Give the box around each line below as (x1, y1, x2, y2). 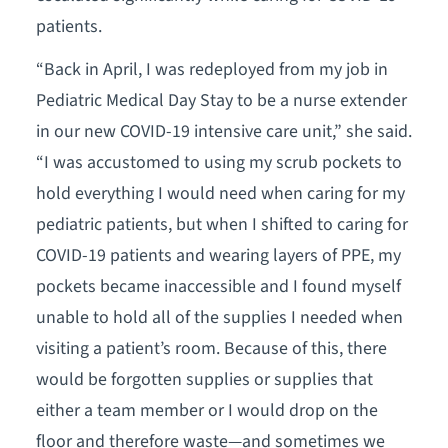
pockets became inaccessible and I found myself (35, 274, 401, 300)
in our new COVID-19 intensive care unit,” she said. (35, 119, 412, 145)
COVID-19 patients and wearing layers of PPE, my (35, 243, 401, 269)
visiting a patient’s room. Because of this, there (35, 336, 387, 362)
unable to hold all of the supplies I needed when (35, 305, 403, 331)
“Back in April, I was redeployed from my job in (35, 57, 388, 83)
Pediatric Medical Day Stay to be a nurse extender (35, 88, 407, 114)
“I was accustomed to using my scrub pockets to (35, 150, 402, 176)
